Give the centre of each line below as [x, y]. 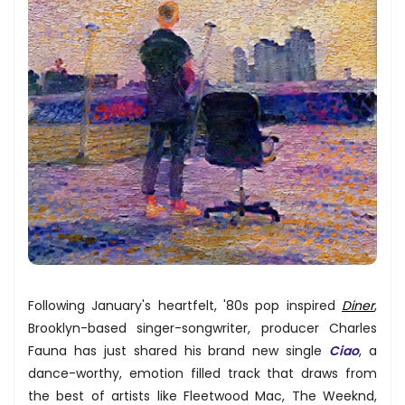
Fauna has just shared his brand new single [179, 350]
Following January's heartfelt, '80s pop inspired [185, 305]
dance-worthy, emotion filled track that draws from [202, 373]
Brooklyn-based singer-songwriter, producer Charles [202, 328]
